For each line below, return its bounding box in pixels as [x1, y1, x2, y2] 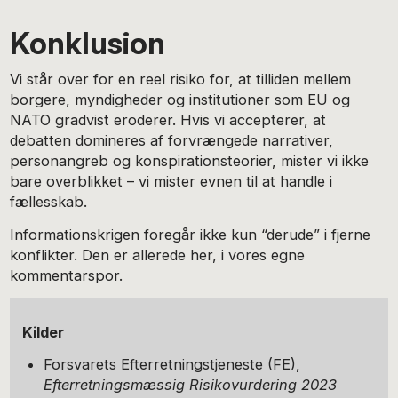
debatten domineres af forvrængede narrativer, [10, 131, 334, 150]
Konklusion [10, 24, 166, 61]
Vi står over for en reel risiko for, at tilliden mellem [10, 70, 352, 89]
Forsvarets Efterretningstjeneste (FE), [43, 355, 300, 374]
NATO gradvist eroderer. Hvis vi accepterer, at [10, 111, 327, 130]
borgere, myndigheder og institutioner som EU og [10, 91, 351, 109]
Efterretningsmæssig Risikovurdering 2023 [43, 376, 337, 394]
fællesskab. [10, 193, 88, 211]
